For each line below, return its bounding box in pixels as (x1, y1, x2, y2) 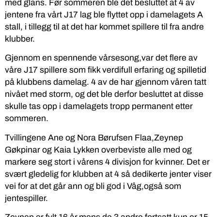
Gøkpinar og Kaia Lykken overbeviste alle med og (5, 145, 192, 155)
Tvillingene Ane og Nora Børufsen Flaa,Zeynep (5, 133, 183, 142)
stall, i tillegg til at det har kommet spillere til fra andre (5, 22, 204, 31)
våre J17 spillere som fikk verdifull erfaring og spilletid (5, 65, 206, 75)
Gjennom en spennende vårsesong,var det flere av (5, 53, 198, 63)
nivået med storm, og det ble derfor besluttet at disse (5, 90, 203, 99)
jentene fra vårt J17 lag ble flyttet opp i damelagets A (5, 10, 203, 19)
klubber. (5, 34, 35, 44)
